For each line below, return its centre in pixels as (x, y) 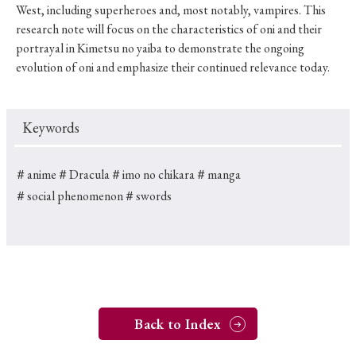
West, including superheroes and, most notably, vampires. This (171, 10)
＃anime (35, 175)
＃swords (147, 196)
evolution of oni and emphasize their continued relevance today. (173, 68)
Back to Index (178, 324)
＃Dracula (83, 175)
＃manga (218, 175)
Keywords (51, 128)
